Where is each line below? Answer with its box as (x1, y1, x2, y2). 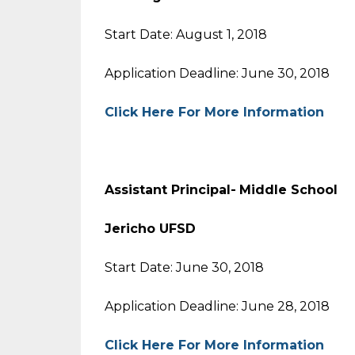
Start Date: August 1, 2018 (105, 27, 267, 42)
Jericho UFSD (105, 221, 196, 236)
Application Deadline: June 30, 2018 (105, 66, 330, 81)
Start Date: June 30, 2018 (105, 260, 264, 275)
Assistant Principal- (105, 182, 236, 197)
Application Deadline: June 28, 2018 (105, 299, 330, 314)
